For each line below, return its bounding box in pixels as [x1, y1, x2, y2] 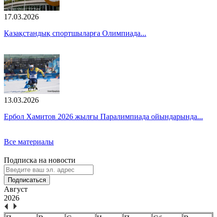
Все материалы [4, 138, 54, 146]
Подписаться [8, 176, 46, 184]
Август [4, 185, 28, 194]
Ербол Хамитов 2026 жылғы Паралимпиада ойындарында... [4, 112, 203, 121]
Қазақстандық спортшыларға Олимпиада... [4, 29, 146, 38]
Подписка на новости [4, 156, 76, 165]
